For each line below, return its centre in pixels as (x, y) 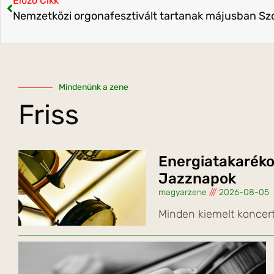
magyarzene (183, 193)
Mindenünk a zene (94, 87)
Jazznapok (197, 179)
